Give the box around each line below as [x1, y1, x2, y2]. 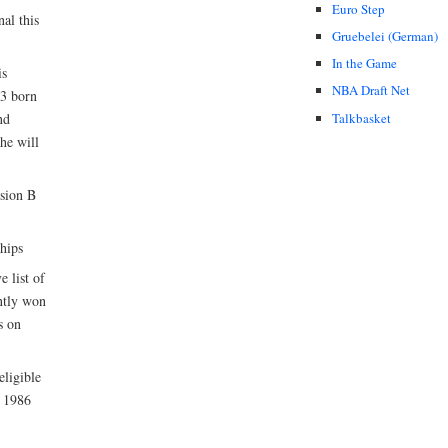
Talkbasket [332, 108, 391, 127]
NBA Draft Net [332, 81, 410, 100]
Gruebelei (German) [332, 27, 438, 46]
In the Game [332, 54, 397, 73]
